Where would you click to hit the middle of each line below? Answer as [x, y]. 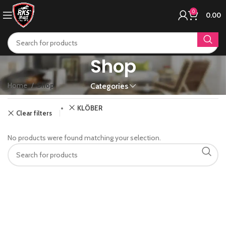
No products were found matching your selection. [84, 138]
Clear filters [34, 113]
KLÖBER [90, 108]
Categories [109, 86]
